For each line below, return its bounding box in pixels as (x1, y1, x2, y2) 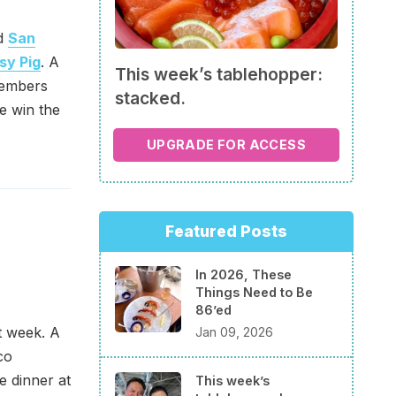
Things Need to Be (195, 284, 313, 300)
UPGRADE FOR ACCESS (146, 137, 307, 153)
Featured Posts (165, 221, 287, 240)
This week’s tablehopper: (115, 63, 323, 85)
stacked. (115, 87, 186, 109)
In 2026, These (195, 266, 292, 282)
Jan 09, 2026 (195, 324, 273, 340)
